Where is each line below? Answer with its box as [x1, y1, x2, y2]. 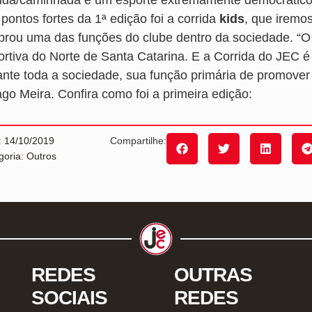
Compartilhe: [109, 134, 166, 146]
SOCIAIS [31, 286, 107, 309]
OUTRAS [173, 263, 252, 286]
